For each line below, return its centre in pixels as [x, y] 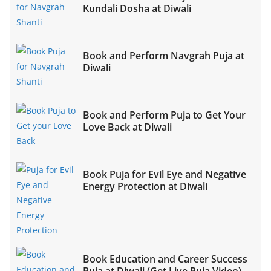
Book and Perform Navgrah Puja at [164, 55]
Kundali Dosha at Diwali [137, 8]
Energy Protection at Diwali [145, 186]
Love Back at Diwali [127, 127]
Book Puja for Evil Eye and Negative [165, 174]
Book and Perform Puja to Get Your [164, 115]
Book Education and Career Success [165, 259]
